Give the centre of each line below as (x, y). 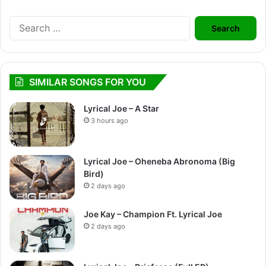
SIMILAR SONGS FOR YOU (88, 82)
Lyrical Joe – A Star (121, 108)
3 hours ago (110, 120)
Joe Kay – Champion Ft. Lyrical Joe (153, 214)
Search (205, 21)
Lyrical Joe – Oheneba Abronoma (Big (159, 161)
